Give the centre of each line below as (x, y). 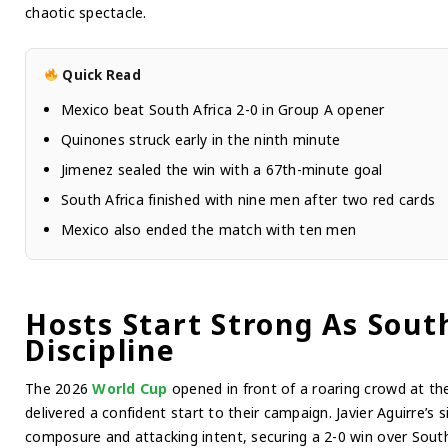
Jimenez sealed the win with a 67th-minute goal (221, 169)
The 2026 (59, 389)
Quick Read (100, 74)
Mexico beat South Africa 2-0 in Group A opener (222, 109)
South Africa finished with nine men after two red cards (248, 199)
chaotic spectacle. (86, 13)
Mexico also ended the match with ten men (208, 229)
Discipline (100, 349)
